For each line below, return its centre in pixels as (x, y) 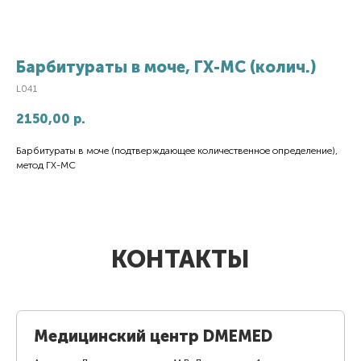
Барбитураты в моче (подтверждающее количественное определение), (177, 151)
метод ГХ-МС (46, 165)
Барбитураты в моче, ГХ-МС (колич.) (166, 67)
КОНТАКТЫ (180, 259)
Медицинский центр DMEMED (153, 336)
